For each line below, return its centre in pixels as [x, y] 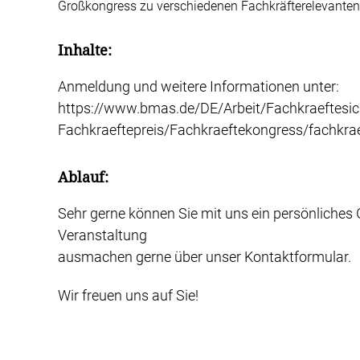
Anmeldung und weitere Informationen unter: [198, 87]
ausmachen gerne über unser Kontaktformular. [205, 256]
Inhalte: [85, 51]
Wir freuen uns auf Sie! [128, 296]
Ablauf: [83, 177]
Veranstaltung [102, 235]
